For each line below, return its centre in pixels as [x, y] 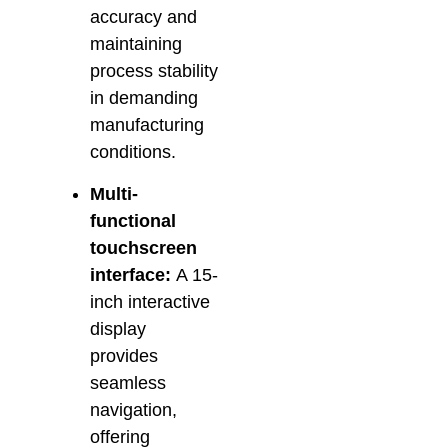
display [118, 329]
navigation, [133, 410]
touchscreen [143, 248]
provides [124, 356]
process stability [154, 71]
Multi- [114, 194]
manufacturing [147, 125]
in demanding [144, 98]
